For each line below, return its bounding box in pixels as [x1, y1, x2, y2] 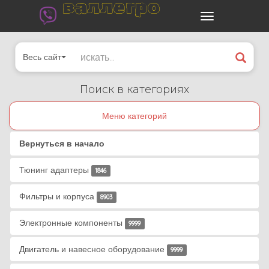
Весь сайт [23, 52, 61, 62]
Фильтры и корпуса [19, 191, 94, 202]
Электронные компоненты [19, 217, 122, 228]
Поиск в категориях [80, 83, 189, 96]
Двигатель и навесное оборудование [19, 244, 165, 255]
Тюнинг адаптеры [19, 165, 89, 175]
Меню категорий [102, 110, 167, 121]
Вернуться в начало [19, 138, 104, 149]
